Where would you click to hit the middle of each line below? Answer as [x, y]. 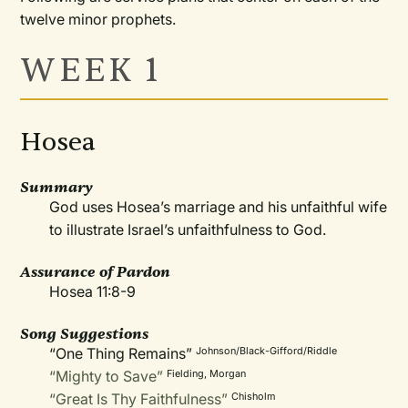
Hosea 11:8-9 [93, 291]
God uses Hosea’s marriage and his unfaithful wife [219, 207]
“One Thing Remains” [123, 353]
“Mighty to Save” [107, 376]
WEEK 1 [91, 71]
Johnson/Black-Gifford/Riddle [267, 351]
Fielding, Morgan [207, 373]
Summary [57, 187]
